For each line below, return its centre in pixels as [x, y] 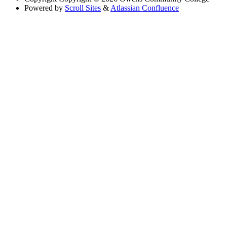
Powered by [44, 8]
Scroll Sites [83, 8]
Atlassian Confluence [145, 8]
